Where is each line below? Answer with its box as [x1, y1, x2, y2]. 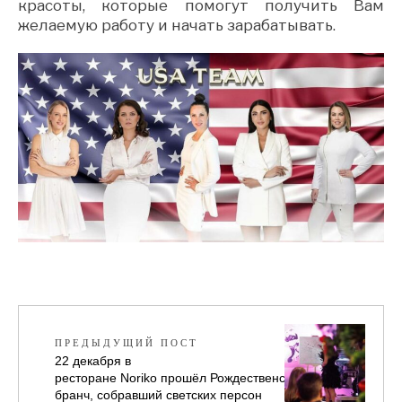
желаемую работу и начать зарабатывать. [18, 15, 336, 34]
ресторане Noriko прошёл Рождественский [55, 370, 305, 385]
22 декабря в [55, 353, 131, 368]
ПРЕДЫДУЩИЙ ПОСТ [55, 335, 198, 350]
